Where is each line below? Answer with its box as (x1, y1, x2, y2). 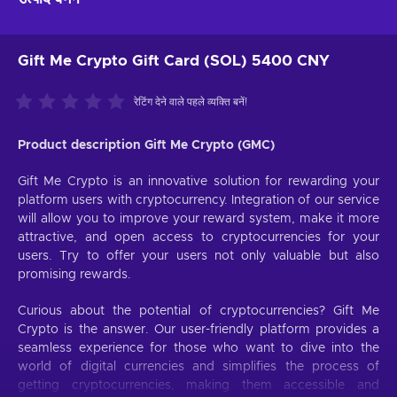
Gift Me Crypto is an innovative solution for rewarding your (18, 175, 379, 189)
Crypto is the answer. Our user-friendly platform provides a (18, 323, 379, 337)
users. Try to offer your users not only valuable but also (18, 250, 379, 263)
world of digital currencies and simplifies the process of (18, 361, 379, 374)
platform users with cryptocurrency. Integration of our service (18, 194, 379, 207)
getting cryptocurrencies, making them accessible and (18, 379, 379, 393)
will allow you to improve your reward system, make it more (18, 213, 379, 226)
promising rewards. (18, 269, 131, 282)
